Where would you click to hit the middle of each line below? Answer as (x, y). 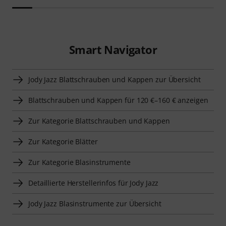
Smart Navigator (113, 49)
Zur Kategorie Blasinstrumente (79, 162)
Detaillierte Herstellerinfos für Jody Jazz (94, 183)
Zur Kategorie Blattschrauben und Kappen (99, 121)
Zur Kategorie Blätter (63, 141)
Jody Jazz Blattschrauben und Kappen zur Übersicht (115, 79)
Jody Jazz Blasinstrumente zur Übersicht (95, 203)
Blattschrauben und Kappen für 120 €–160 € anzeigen (118, 100)
